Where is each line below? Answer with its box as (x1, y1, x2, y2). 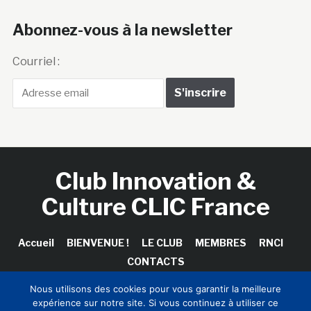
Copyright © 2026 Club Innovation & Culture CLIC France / (22, 273, 289, 285)
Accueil (17, 194, 54, 207)
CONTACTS (126, 213, 185, 226)
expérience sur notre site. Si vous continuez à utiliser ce (33, 297, 278, 308)
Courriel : (12, 12, 60, 26)
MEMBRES (194, 194, 246, 207)
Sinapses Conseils (113, 289, 198, 301)
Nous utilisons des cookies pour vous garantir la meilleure (30, 283, 281, 294)
